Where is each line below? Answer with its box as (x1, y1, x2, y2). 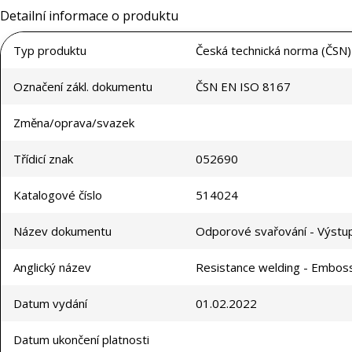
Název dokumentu (13, 223, 112, 240)
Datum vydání (13, 295, 87, 312)
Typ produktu (13, 42, 86, 59)
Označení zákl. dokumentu (13, 79, 152, 95)
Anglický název (13, 259, 91, 276)
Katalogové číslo (13, 187, 102, 203)
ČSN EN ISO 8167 (196, 79, 291, 95)
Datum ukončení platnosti (13, 332, 149, 348)
